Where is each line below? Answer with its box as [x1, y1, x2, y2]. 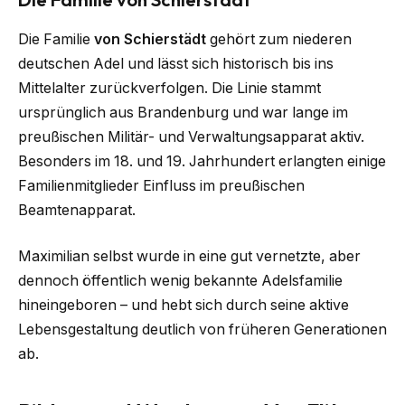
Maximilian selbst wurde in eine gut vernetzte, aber [18, 248, 361, 266]
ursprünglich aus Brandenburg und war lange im [18, 103, 348, 121]
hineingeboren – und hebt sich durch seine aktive [18, 297, 349, 315]
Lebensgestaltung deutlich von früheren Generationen [18, 321, 387, 339]
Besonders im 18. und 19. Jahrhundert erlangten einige [18, 152, 386, 170]
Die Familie [18, 30, 94, 48]
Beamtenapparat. [18, 201, 136, 219]
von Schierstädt [94, 30, 206, 48]
